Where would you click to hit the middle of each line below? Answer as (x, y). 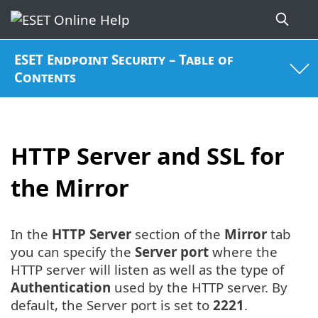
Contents (45, 77)
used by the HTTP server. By (199, 287)
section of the (178, 234)
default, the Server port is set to (112, 305)
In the (31, 234)
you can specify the (73, 252)
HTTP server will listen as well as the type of (147, 270)
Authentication (61, 287)
